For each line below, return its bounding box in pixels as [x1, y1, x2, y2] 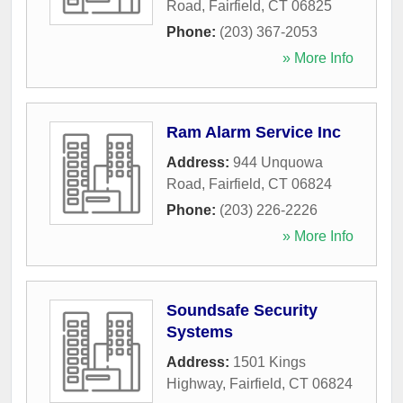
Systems [166, 323, 233, 341]
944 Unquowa [233, 155, 323, 170]
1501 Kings [233, 354, 306, 370]
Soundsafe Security [166, 301, 318, 319]
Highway [166, 376, 222, 391]
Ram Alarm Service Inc [166, 123, 341, 141]
